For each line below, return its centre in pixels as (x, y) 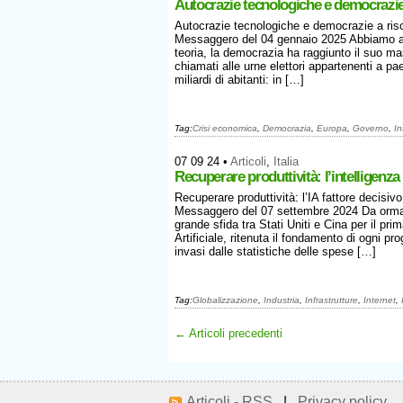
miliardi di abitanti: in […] (239, 80)
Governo (371, 128)
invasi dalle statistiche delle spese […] (275, 251)
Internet (380, 300)
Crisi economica (225, 128)
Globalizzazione (225, 300)
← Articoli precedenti (228, 333)
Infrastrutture (331, 300)
